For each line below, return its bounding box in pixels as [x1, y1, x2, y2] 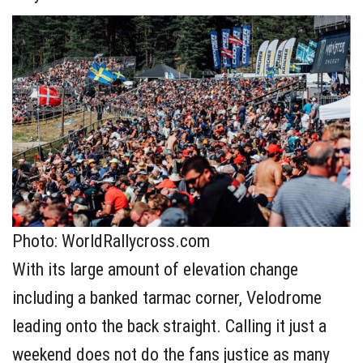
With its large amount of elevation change [12, 258, 298, 280]
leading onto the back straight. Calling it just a [12, 315, 327, 336]
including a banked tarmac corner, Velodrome [12, 287, 322, 308]
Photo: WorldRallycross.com [12, 230, 210, 251]
